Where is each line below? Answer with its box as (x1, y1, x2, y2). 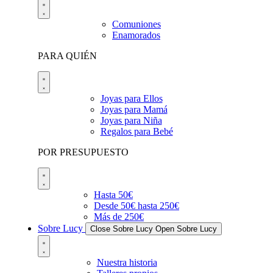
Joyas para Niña (100, 115, 162, 126)
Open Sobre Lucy (155, 224, 217, 233)
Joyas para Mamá (100, 104, 168, 115)
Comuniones (112, 19, 161, 29)
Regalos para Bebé (100, 126, 173, 136)
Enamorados (112, 30, 160, 40)
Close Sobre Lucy (90, 224, 153, 233)
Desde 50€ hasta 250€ (94, 200, 179, 211)
